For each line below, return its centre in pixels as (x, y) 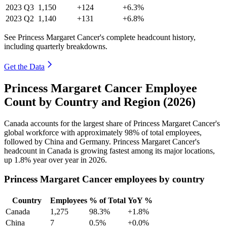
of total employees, (171, 132)
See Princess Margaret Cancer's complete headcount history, (100, 37)
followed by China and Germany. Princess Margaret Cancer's (102, 141)
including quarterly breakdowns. (56, 46)
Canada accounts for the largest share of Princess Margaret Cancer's (112, 123)
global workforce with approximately (64, 132)
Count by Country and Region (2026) (100, 102)
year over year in (60, 160)
